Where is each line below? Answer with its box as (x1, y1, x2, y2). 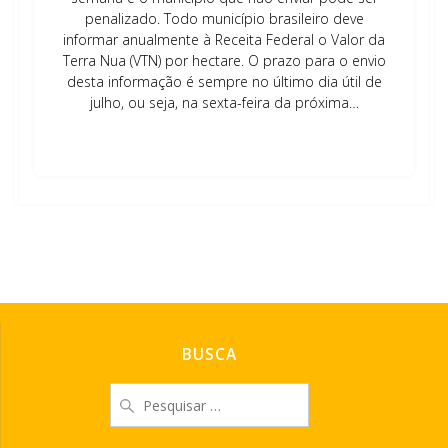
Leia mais (193, 128, 255, 147)
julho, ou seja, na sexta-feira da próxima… (89, 93, 359, 112)
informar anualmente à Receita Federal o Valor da (63, 30, 385, 49)
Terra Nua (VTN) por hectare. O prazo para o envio (62, 51, 386, 70)
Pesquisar (109, 382, 178, 402)
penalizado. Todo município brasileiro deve (84, 9, 364, 28)
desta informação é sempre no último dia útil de (66, 72, 382, 91)
